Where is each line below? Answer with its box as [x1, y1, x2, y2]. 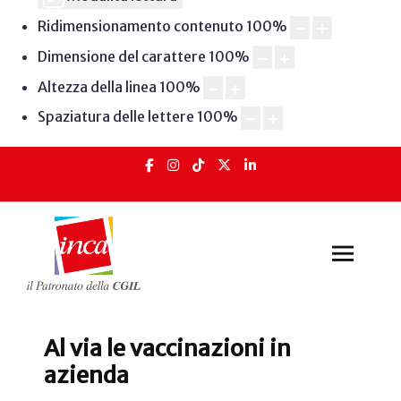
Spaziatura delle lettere [37, 107, 194, 126]
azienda [44, 361, 129, 390]
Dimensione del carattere [37, 47, 206, 65]
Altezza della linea [37, 77, 157, 96]
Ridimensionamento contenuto [37, 17, 243, 36]
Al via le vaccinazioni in [44, 334, 291, 363]
